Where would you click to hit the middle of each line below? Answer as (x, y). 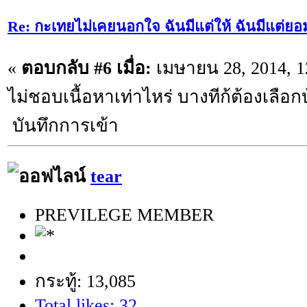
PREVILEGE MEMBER (124, 214)
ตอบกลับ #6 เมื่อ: (86, 69)
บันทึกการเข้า (63, 126)
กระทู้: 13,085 (85, 281)
